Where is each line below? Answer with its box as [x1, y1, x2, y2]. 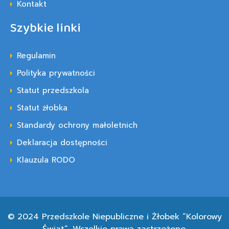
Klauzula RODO [17, 154, 75, 166]
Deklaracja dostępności [17, 137, 107, 148]
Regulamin [17, 50, 56, 61]
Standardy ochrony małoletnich [17, 120, 138, 131]
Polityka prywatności [17, 67, 95, 79]
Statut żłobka [17, 102, 67, 113]
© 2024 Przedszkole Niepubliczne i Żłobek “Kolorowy [7, 211, 222, 223]
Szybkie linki [10, 18, 81, 38]
